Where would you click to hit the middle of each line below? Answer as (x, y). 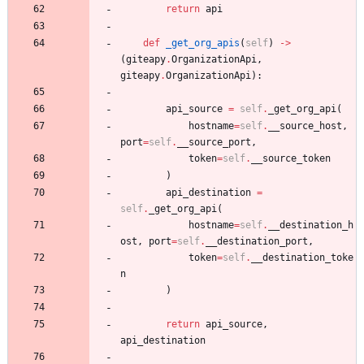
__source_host (305, 126)
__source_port (214, 142)
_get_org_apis (203, 43)
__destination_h (311, 225)
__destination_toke (302, 257)
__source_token (291, 158)
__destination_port (257, 241)
